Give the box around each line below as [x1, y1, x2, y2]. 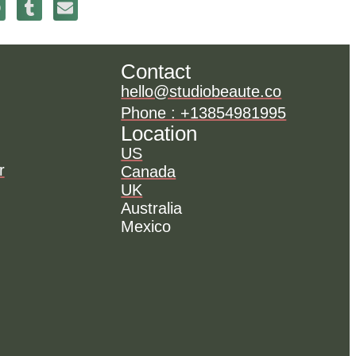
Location [121, 121, 198, 145]
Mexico [121, 217, 172, 235]
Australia [121, 199, 183, 217]
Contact [121, 59, 192, 83]
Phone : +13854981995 [121, 103, 287, 122]
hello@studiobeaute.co [121, 82, 282, 100]
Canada [121, 162, 176, 180]
